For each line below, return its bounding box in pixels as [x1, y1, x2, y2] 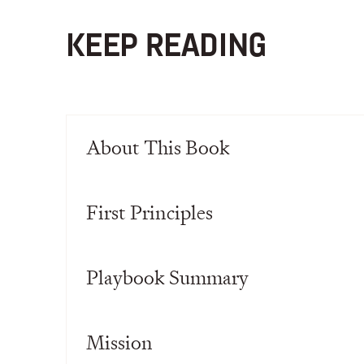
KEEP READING [65, 32, 267, 64]
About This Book [85, 135, 230, 160]
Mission [85, 330, 153, 355]
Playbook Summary [85, 265, 249, 290]
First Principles [85, 200, 213, 225]
